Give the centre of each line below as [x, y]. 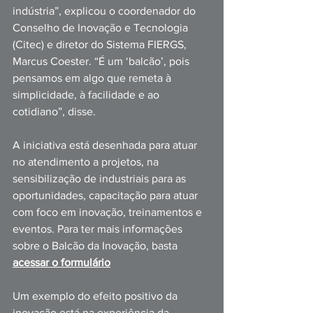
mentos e [181, 212]
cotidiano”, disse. [56, 111]
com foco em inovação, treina [85, 212]
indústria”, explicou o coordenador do [105, 11]
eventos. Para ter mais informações [99, 229]
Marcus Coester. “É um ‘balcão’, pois [102, 61]
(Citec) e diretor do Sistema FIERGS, [101, 44]
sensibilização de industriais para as [101, 179]
